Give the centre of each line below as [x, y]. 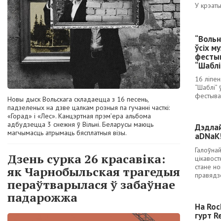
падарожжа [42, 197]
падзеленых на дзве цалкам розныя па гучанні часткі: [89, 108]
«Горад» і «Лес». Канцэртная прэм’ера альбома [79, 116]
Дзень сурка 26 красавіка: [86, 159]
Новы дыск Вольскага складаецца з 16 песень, [78, 99]
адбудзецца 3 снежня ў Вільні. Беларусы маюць [80, 125]
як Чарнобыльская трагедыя [94, 171]
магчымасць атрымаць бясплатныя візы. [67, 133]
